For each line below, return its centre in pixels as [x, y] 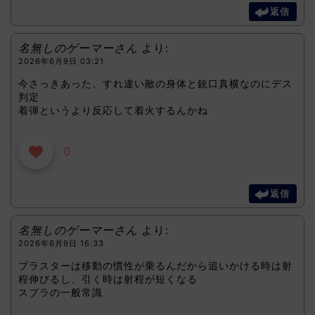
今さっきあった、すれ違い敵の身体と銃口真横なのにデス [155, 83]
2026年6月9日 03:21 [61, 62]
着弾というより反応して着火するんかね [113, 110]
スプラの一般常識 [60, 292]
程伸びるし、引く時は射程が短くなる [108, 278]
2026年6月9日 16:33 [61, 244]
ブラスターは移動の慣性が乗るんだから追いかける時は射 [155, 265]
